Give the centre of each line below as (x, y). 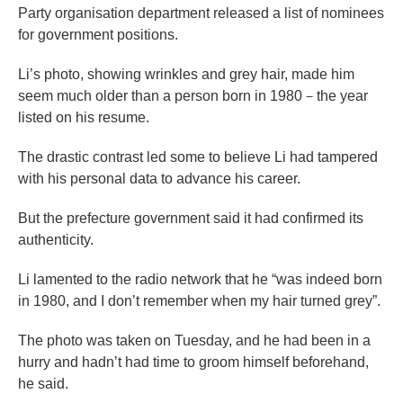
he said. (43, 384)
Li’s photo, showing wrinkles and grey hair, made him (186, 75)
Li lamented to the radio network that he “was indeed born (200, 280)
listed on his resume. (84, 118)
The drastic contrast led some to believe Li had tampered (198, 157)
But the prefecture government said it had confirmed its (191, 219)
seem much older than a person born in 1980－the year (193, 96)
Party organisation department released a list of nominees (201, 13)
